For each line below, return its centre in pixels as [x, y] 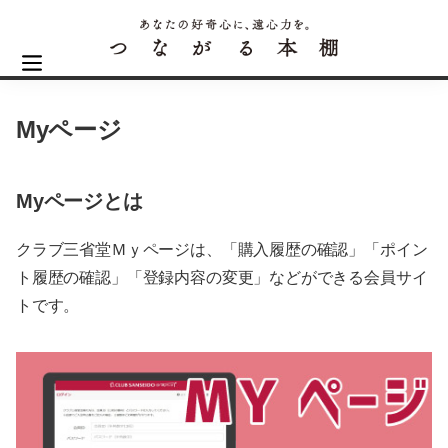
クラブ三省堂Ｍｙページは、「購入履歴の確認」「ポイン [222, 249]
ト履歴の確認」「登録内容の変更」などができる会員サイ [222, 277]
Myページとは [79, 201]
